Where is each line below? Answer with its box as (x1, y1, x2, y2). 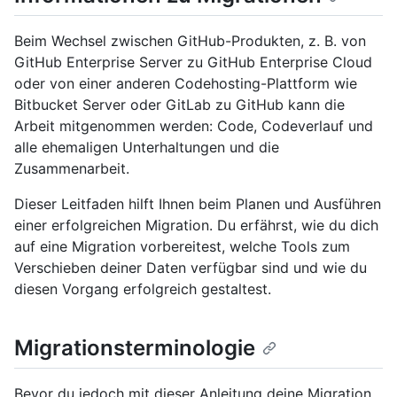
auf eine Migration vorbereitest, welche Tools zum (14, 237, 350, 256)
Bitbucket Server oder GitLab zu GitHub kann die (14, 96, 345, 114)
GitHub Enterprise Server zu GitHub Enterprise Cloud (14, 53, 372, 72)
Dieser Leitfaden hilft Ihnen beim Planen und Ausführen (14, 195, 381, 214)
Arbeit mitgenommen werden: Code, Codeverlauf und (14, 117, 373, 136)
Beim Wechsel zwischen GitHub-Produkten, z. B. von (14, 32, 366, 51)
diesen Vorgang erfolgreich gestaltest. (14, 280, 271, 299)
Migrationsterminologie (14, 335, 255, 362)
